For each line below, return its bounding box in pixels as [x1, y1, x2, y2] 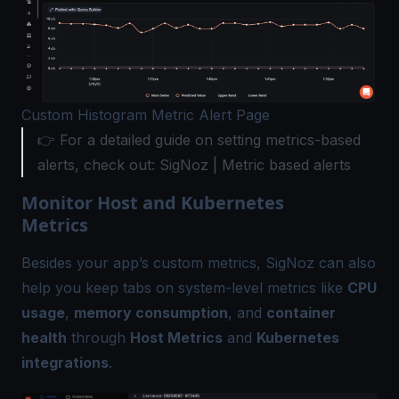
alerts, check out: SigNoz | [37, 155, 222, 174]
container [266, 303, 336, 322]
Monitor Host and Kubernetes [21, 190, 284, 215]
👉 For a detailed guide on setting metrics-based [37, 130, 361, 149]
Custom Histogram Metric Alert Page [21, 105, 270, 124]
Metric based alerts [222, 155, 351, 174]
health [21, 328, 67, 346]
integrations [21, 353, 109, 371]
